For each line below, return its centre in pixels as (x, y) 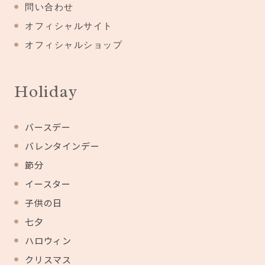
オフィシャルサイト (69, 26)
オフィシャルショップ (74, 45)
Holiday (46, 91)
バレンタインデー (62, 146)
